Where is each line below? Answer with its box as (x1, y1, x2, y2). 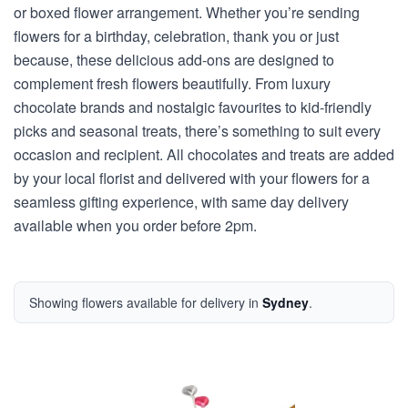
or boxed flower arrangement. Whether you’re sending (14, 2, 360, 23)
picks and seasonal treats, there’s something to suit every (14, 120, 381, 141)
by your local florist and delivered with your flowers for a (14, 168, 370, 189)
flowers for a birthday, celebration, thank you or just (14, 25, 339, 46)
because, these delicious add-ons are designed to (14, 49, 334, 70)
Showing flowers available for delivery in (29, 293, 262, 311)
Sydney (262, 293, 309, 311)
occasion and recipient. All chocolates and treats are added (14, 144, 394, 165)
